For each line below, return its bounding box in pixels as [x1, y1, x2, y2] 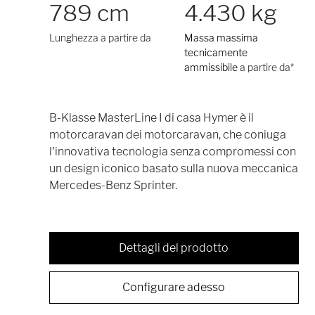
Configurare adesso [122, 280, 226, 294]
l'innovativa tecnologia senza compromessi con [49, 144, 296, 158]
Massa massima [184, 31, 259, 44]
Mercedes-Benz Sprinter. [49, 178, 177, 192]
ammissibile [184, 60, 238, 73]
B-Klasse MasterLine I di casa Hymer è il [49, 110, 254, 124]
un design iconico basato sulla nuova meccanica [49, 161, 298, 175]
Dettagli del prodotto [119, 240, 229, 255]
